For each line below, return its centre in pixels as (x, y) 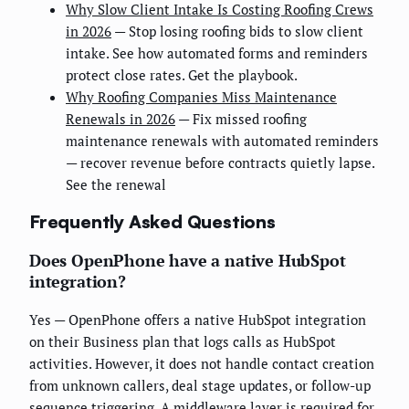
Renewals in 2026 (121, 118)
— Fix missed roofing (241, 118)
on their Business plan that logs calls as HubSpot (183, 342)
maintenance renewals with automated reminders (222, 140)
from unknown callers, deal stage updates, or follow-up (200, 386)
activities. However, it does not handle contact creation (202, 364)
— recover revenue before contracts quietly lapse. (220, 162)
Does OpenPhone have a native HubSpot (188, 261)
